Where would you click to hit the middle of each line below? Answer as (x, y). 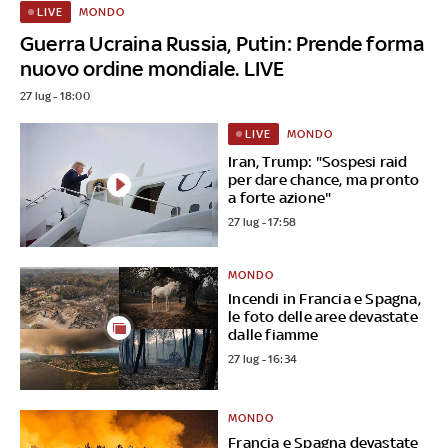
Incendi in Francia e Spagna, (324, 299)
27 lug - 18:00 (54, 95)
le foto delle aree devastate (323, 317)
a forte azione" (280, 197)
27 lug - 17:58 (262, 221)
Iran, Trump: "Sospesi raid (318, 161)
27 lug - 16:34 (263, 359)
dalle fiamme (273, 335)
